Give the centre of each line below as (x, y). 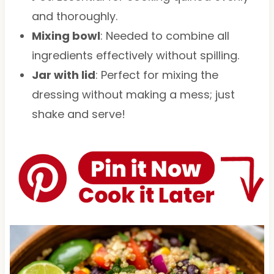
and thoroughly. (74, 16)
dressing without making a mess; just (133, 94)
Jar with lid (63, 75)
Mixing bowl (66, 35)
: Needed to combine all (165, 35)
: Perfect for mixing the (157, 75)
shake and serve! (78, 114)
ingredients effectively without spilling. (135, 55)
